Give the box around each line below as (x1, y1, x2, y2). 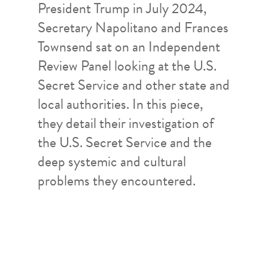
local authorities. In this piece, (37, 93, 203, 115)
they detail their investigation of (37, 112, 214, 135)
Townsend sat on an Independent (37, 36, 220, 58)
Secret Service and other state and (37, 74, 230, 96)
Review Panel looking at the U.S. (37, 55, 217, 77)
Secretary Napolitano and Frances (37, 17, 229, 39)
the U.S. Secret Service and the (37, 132, 212, 154)
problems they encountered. (37, 170, 196, 192)
